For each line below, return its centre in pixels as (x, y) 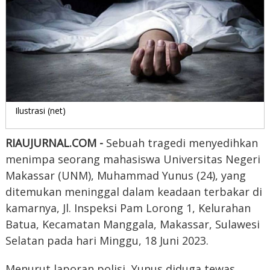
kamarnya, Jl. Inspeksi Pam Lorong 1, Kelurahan (128, 208)
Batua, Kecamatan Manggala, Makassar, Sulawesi (132, 224)
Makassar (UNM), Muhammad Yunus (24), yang (125, 175)
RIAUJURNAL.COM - (55, 143)
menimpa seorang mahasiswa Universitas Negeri (133, 159)
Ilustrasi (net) (40, 110)
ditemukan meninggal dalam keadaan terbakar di (133, 191)
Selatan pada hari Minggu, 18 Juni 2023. (107, 240)
